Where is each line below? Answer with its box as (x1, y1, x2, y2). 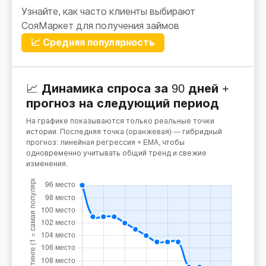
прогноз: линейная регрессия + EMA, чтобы (26, 138, 185, 147)
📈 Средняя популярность (31, 37, 155, 47)
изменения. (26, 159, 68, 168)
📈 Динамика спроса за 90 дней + (26, 81, 229, 95)
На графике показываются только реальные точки (26, 116, 214, 125)
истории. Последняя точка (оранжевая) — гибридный (26, 127, 222, 136)
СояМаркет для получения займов (21, 20, 179, 31)
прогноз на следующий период (26, 96, 219, 110)
